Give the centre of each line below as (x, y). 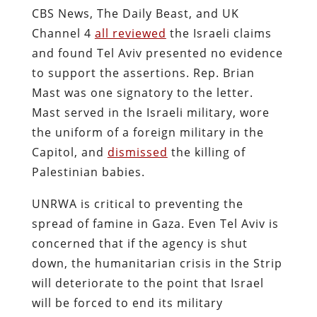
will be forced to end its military (127, 302)
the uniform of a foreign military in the (148, 132)
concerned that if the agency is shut (139, 243)
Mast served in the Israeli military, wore (150, 112)
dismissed (137, 152)
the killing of (206, 152)
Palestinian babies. (90, 172)
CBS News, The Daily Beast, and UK (135, 13)
